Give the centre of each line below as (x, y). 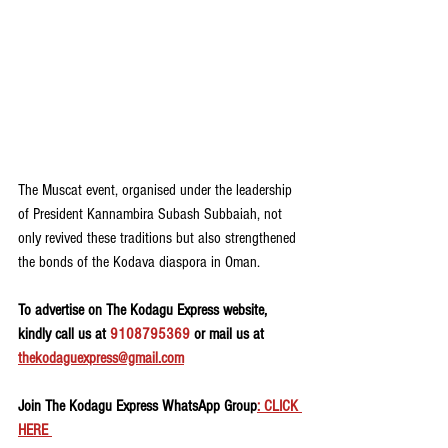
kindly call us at (64, 333)
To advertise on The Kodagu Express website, (144, 309)
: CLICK (279, 405)
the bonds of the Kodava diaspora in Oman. (139, 261)
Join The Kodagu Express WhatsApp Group (137, 405)
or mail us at (229, 333)
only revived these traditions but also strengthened (159, 237)
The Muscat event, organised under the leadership (157, 189)
